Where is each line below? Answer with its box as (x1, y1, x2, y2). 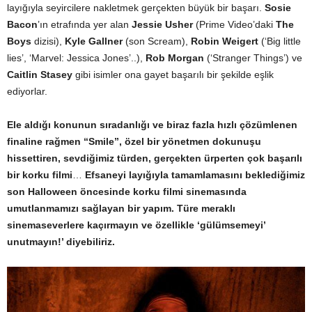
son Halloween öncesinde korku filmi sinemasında (7, 185, 247, 197)
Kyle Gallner (65, 35, 123, 47)
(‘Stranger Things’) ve (204, 52, 302, 63)
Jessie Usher (132, 18, 193, 30)
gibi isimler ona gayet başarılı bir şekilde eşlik (72, 68, 274, 80)
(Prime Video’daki (193, 18, 276, 30)
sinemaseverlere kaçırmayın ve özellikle (7, 219, 194, 231)
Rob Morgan (143, 52, 204, 63)
